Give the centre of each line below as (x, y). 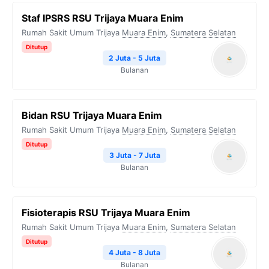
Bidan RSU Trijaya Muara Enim (92, 115)
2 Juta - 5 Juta (134, 58)
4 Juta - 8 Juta (134, 252)
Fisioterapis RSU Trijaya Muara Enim (106, 213)
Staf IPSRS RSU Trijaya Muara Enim (103, 18)
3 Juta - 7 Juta (134, 155)
